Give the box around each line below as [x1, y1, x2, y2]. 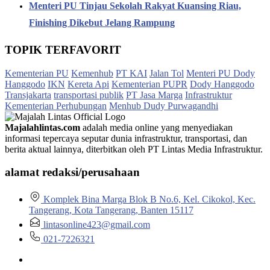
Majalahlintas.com [5, 122, 80, 133]
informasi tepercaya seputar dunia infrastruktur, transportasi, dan [5, 133, 247, 143]
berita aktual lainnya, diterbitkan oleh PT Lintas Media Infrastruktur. [5, 143, 263, 154]
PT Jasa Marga [126, 89, 183, 100]
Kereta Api [67, 78, 109, 89]
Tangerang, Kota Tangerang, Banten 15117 [29, 204, 193, 215]
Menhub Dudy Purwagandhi [109, 100, 218, 111]
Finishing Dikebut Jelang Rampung [29, 17, 175, 28]
